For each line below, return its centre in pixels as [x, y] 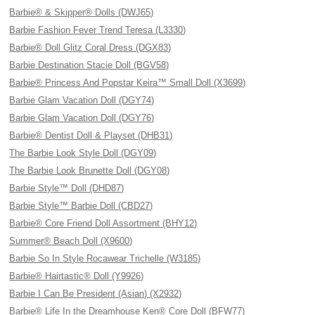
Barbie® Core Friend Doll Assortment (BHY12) [103, 223]
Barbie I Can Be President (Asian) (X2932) [96, 294]
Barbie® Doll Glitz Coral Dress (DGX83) [90, 47]
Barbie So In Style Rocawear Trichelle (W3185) [105, 258]
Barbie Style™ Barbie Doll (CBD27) [81, 206]
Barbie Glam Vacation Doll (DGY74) [82, 100]
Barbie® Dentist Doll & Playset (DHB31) [91, 135]
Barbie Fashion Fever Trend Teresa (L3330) [98, 30]
